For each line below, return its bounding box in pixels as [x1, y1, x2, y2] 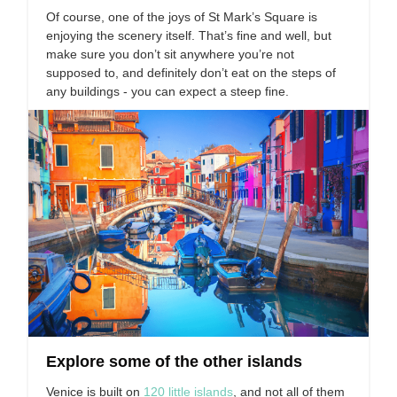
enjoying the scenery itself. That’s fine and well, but [46, 28, 331, 43]
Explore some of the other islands [46, 353, 302, 370]
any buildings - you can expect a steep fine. [46, 84, 289, 98]
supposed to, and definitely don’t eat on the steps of [46, 66, 336, 80]
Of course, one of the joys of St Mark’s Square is [46, 10, 317, 24]
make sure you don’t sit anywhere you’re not [46, 47, 294, 61]
